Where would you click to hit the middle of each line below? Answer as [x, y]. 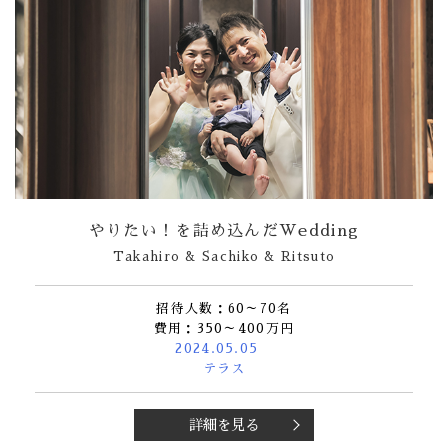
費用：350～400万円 [224, 328]
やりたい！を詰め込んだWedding [224, 231]
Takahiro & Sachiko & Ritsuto [224, 257]
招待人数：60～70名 [224, 308]
